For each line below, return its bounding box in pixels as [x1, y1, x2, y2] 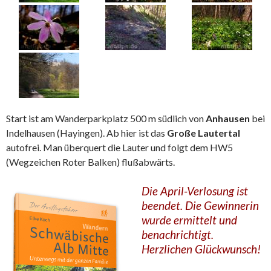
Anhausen [206, 113, 250, 124]
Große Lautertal [167, 127, 240, 139]
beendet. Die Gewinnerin [142, 198, 259, 212]
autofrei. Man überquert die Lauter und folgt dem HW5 [6, 142, 233, 153]
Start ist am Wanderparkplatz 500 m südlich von [6, 113, 206, 124]
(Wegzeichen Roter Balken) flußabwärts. [6, 156, 175, 168]
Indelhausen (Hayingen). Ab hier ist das [6, 127, 167, 139]
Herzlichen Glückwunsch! [142, 242, 261, 256]
